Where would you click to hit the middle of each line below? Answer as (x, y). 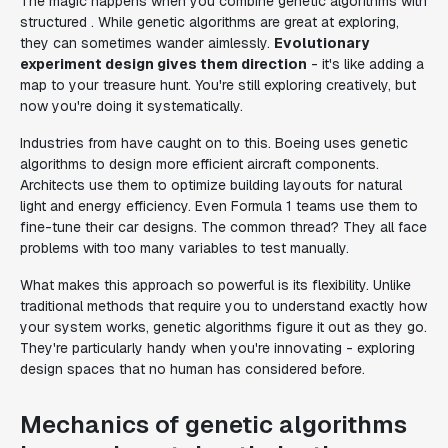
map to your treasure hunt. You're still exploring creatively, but (218, 85)
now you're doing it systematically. (131, 106)
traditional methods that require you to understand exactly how (223, 306)
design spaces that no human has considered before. (192, 369)
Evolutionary (321, 43)
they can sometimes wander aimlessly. (147, 43)
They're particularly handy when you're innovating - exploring (217, 348)
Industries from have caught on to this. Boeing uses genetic (214, 143)
